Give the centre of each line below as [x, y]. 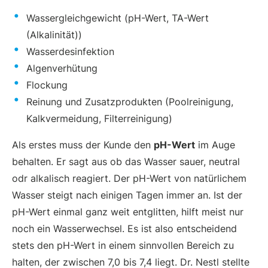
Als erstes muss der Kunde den [83, 144]
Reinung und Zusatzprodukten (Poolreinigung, [130, 101]
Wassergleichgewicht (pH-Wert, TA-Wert [118, 18]
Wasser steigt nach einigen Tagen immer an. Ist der [127, 195]
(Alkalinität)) [54, 34]
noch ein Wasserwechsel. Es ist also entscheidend [124, 228]
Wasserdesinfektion [70, 51]
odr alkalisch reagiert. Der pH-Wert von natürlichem [129, 178]
